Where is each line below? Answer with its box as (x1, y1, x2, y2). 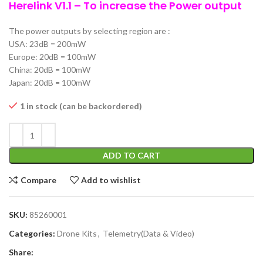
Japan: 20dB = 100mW (9, 77, 90, 88)
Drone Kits (57, 228, 97, 239)
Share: (9, 247, 33, 258)
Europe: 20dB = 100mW (9, 52, 96, 62)
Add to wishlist (81, 174, 141, 185)
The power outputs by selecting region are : (9, 26, 170, 36)
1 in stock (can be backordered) (20, 101, 142, 112)
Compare (20, 174, 56, 185)
